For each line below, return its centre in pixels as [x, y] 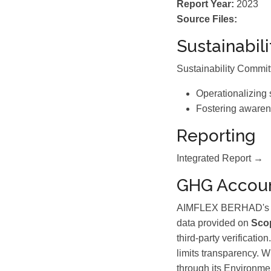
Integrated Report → [220, 158]
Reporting [216, 136]
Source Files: [207, 19]
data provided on [214, 223]
